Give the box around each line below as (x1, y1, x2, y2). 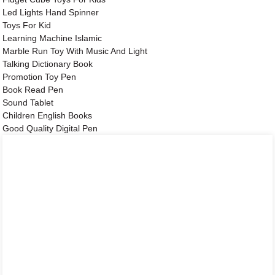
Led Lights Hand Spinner (2, 7, 99, 18)
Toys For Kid (2, 20, 52, 31)
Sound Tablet (2, 98, 54, 108)
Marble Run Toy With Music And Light (2, 46, 148, 56)
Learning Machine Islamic (2, 33, 103, 44)
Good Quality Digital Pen (2, 123, 98, 134)
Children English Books (2, 110, 93, 121)
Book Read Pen (2, 85, 64, 95)
